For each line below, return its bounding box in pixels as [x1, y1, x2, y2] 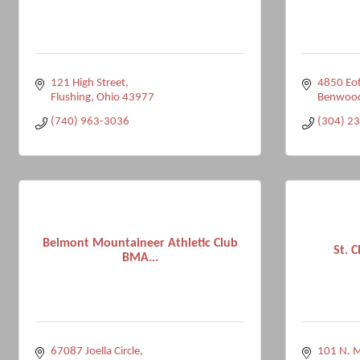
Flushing [50, 92, 91, 104]
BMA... [121, 251, 158, 264]
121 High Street [50, 77, 125, 89]
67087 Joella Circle [50, 346, 140, 358]
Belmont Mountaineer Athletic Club [42, 236, 238, 250]
